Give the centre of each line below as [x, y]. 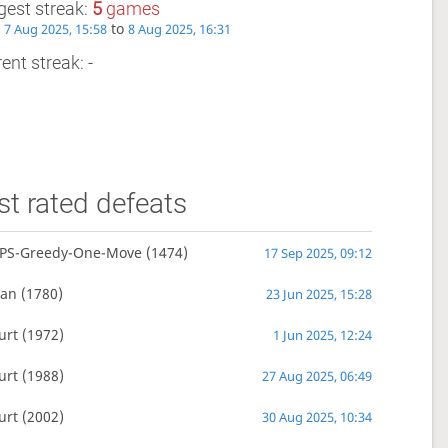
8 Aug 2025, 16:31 [179, 29]
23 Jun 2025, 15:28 [318, 294]
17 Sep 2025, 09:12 [317, 253]
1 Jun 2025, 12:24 [322, 335]
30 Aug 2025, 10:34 [316, 417]
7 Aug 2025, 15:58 [55, 29]
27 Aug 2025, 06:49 [316, 376]
